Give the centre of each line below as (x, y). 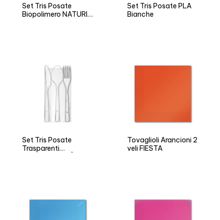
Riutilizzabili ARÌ (48, 157)
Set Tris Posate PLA (159, 6)
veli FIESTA (145, 148)
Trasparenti (41, 148)
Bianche (140, 14)
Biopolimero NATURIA (57, 14)
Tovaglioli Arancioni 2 (162, 140)
